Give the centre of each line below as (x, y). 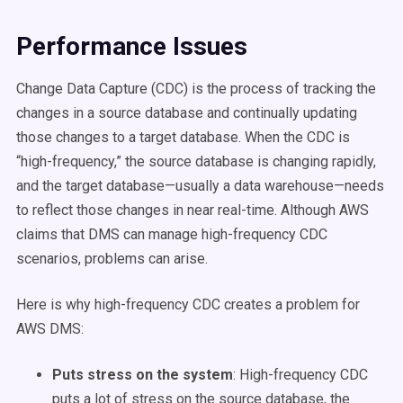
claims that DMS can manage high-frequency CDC (172, 234)
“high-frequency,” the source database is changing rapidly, (196, 161)
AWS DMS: (50, 329)
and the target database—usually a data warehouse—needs (200, 186)
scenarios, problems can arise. (112, 259)
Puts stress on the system (143, 375)
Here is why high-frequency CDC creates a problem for (188, 304)
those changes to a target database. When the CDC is (183, 137)
